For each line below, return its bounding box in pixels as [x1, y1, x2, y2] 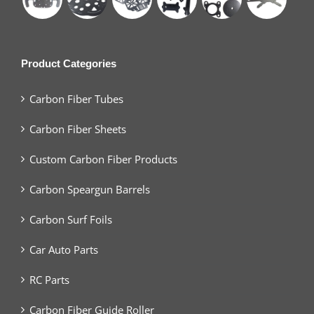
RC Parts [29, 272, 69, 287]
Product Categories [21, 57, 116, 69]
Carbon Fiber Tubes [29, 91, 123, 106]
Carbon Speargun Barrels [29, 182, 150, 196]
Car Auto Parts [29, 242, 98, 257]
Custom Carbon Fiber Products [29, 151, 177, 166]
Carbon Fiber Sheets [29, 121, 126, 136]
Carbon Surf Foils [29, 212, 112, 226]
